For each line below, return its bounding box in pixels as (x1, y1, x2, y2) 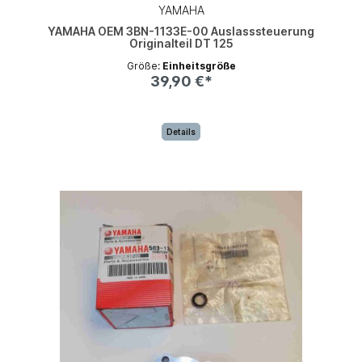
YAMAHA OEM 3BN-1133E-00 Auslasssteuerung (48, 23, 314, 38)
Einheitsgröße (162, 59, 236, 72)
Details (166, 126, 196, 137)
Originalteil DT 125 (128, 36, 234, 50)
